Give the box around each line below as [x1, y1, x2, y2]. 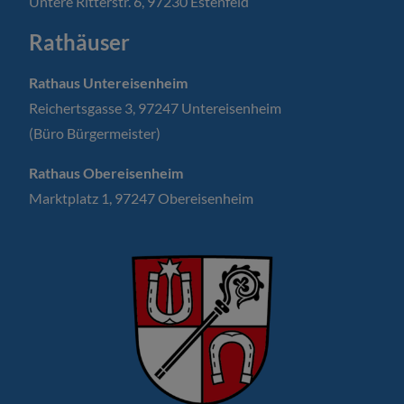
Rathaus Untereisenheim [29, 74, 188, 92]
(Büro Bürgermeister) [29, 124, 161, 142]
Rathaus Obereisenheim [29, 164, 183, 182]
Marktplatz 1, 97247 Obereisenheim [29, 189, 253, 207]
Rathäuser [29, 29, 130, 56]
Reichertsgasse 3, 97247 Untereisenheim [29, 99, 281, 117]
